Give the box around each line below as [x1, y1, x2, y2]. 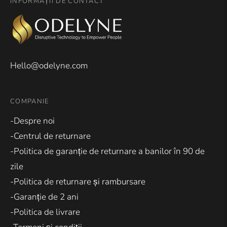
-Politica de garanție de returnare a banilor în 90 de [10, 145, 205, 157]
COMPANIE [10, 96, 49, 106]
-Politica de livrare [10, 206, 80, 218]
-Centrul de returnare [10, 130, 91, 142]
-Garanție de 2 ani [10, 191, 79, 203]
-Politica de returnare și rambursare [10, 175, 145, 187]
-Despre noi [10, 115, 55, 127]
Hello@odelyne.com [10, 59, 88, 71]
